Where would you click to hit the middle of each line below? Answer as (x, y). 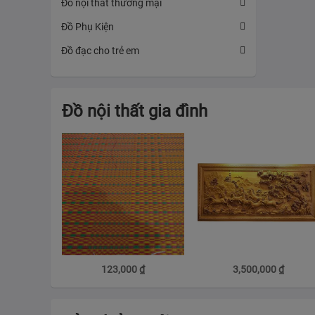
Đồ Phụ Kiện (88, 26)
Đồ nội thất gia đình (135, 111)
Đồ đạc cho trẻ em (100, 50)
